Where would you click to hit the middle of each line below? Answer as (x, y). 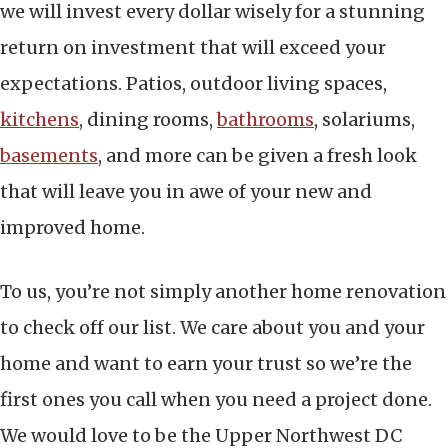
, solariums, (364, 119)
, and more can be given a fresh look (257, 155)
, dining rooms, (148, 119)
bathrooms (265, 119)
